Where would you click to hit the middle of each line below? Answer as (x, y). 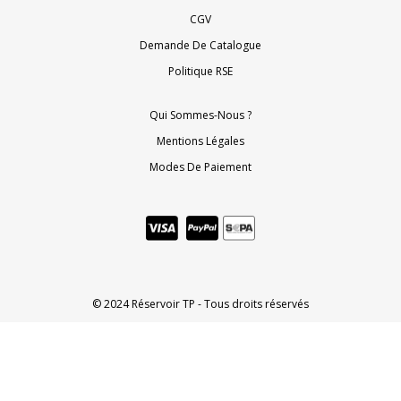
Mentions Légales (200, 141)
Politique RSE (200, 72)
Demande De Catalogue (200, 46)
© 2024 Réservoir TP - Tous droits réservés (200, 304)
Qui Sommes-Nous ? (200, 115)
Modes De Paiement (200, 167)
